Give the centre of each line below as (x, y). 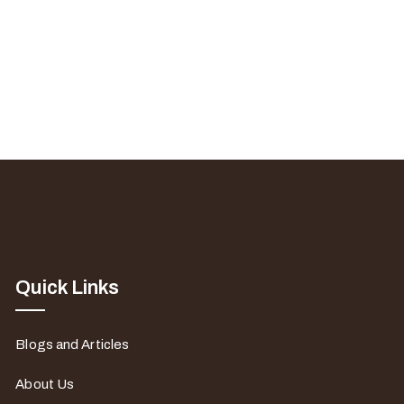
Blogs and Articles (73, 344)
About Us (45, 384)
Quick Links (68, 288)
